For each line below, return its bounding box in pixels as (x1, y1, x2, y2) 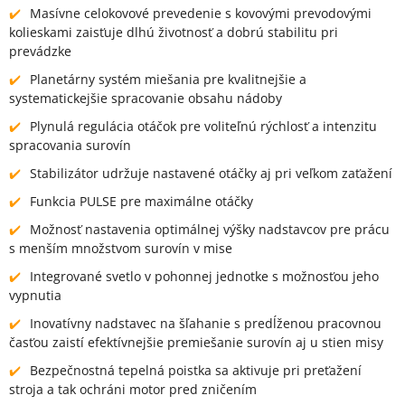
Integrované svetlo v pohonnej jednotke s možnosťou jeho (30, 267, 379, 285)
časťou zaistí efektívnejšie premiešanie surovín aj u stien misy (9, 333, 383, 351)
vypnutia (9, 286, 61, 304)
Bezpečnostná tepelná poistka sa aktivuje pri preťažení (30, 361, 362, 379)
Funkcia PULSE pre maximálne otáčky (30, 192, 253, 210)
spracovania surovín (9, 136, 131, 154)
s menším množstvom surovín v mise (9, 239, 232, 257)
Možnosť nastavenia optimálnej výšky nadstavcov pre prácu (30, 220, 390, 238)
